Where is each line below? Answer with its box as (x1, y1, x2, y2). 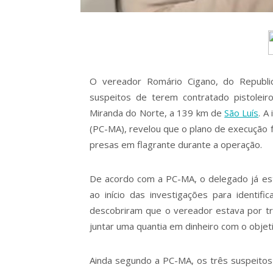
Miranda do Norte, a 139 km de (90, 106, 225, 119)
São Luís (224, 106, 259, 119)
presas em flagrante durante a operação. (90, 138, 262, 151)
